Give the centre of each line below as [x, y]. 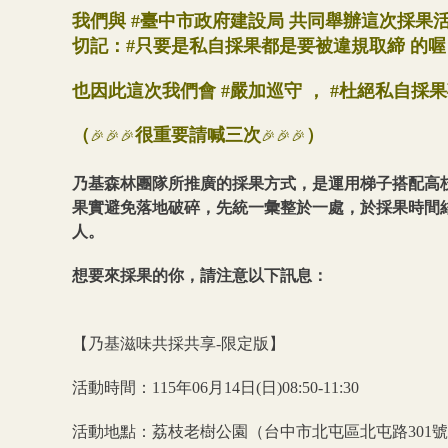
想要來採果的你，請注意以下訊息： [200, 275]
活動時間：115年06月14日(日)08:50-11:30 [215, 387]
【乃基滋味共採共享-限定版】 [178, 343]
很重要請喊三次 [198, 135]
